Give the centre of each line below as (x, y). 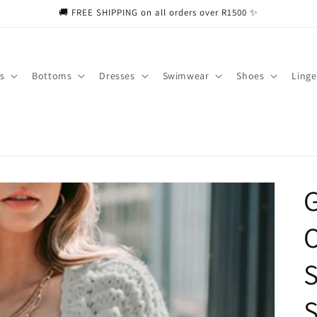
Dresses (117, 75)
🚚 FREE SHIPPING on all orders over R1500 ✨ (158, 12)
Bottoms (52, 75)
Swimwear (186, 75)
